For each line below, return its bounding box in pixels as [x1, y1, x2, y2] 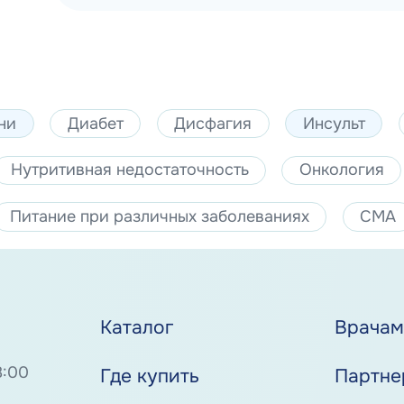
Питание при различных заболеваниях [10, 206, 309, 228]
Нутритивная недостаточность [10, 159, 249, 181]
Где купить [100, 364, 200, 389]
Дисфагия [174, 112, 252, 134]
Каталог [100, 316, 175, 340]
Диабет [67, 112, 124, 134]
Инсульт [302, 112, 365, 134]
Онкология [298, 159, 384, 181]
